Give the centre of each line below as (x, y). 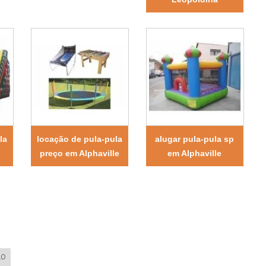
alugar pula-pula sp (195, 139)
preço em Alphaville (79, 153)
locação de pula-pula (79, 139)
